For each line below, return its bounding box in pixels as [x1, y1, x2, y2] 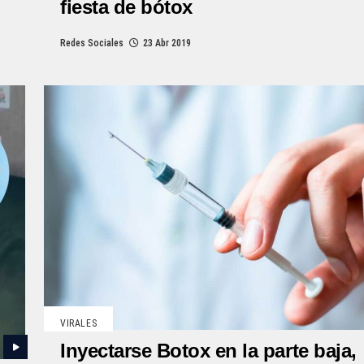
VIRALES [60, 318, 97, 330]
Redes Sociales [60, 37, 123, 49]
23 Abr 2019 [143, 37, 191, 49]
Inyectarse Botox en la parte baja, [60, 340, 357, 362]
